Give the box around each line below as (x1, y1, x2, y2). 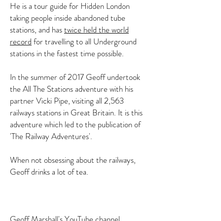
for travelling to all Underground (32, 36, 137, 47)
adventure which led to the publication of (10, 118, 141, 130)
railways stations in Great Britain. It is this (10, 107, 143, 118)
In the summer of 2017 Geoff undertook (10, 71, 140, 83)
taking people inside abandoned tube (10, 12, 125, 24)
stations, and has (10, 24, 64, 36)
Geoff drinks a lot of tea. (10, 166, 90, 178)
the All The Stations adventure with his (10, 83, 133, 95)
